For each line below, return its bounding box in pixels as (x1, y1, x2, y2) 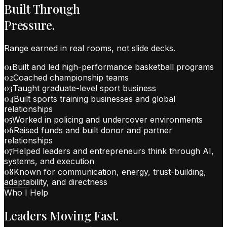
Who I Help (4, 187, 48, 198)
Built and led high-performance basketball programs (12, 61, 214, 72)
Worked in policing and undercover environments (12, 114, 203, 125)
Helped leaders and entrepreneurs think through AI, (12, 145, 214, 156)
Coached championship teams (13, 72, 129, 83)
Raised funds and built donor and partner (13, 125, 172, 135)
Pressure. (4, 16, 55, 33)
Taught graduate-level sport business (12, 83, 156, 93)
